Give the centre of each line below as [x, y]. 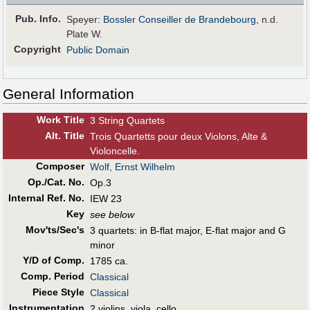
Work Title [60, 119]
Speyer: [85, 20]
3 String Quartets [127, 120]
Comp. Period [52, 276]
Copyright [38, 49]
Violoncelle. [115, 151]
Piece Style [58, 292]
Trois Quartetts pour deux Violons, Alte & [179, 136]
